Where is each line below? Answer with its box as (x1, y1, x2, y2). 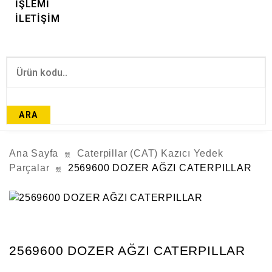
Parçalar (9, 163, 50, 173)
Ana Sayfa (9, 148, 59, 158)
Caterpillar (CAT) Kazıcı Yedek (76, 148, 223, 158)
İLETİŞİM (15, 13, 60, 24)
